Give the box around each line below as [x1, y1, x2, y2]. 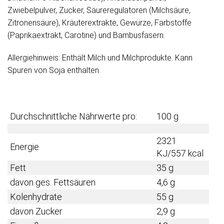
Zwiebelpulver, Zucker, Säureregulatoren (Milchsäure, [7, 5, 190, 15]
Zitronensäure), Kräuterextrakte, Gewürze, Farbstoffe [7, 18, 191, 28]
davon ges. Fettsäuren [10, 177, 95, 188]
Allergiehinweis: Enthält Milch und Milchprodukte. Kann [7, 53, 192, 63]
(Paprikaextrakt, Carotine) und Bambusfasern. [7, 30, 165, 40]
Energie [10, 141, 39, 152]
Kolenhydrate [10, 191, 62, 202]
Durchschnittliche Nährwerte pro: [10, 111, 137, 122]
